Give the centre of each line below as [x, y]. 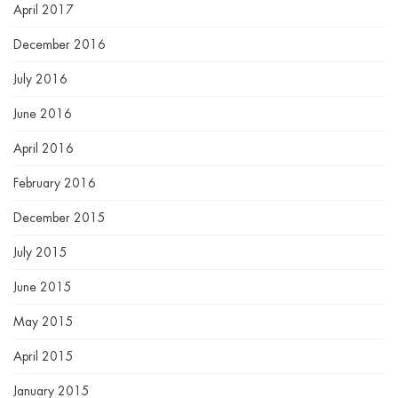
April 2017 [44, 10]
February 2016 [55, 183]
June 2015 [43, 287]
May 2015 [44, 322]
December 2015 [60, 218]
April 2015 [44, 357]
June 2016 [43, 114]
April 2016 [44, 149]
